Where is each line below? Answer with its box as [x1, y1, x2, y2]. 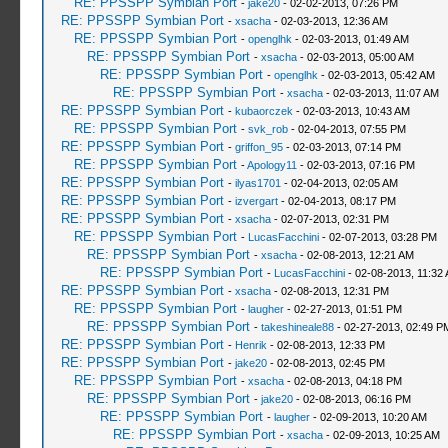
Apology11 [246, 159, 297, 171]
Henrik [234, 339, 267, 351]
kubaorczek [234, 105, 293, 117]
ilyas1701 [234, 177, 281, 189]
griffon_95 [234, 141, 283, 153]
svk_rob [247, 123, 288, 135]
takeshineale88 [260, 321, 334, 333]
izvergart [234, 195, 278, 207]
